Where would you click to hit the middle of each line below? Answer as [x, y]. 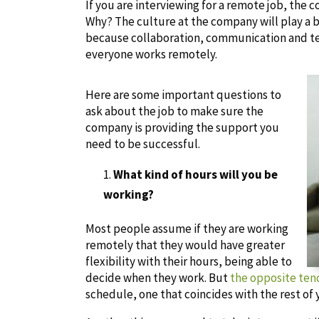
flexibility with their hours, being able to [189, 261]
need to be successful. [143, 143]
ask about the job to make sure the [174, 111]
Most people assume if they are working [187, 228]
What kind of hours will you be [195, 174]
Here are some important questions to [183, 94]
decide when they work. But [158, 277]
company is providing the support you [182, 127]
